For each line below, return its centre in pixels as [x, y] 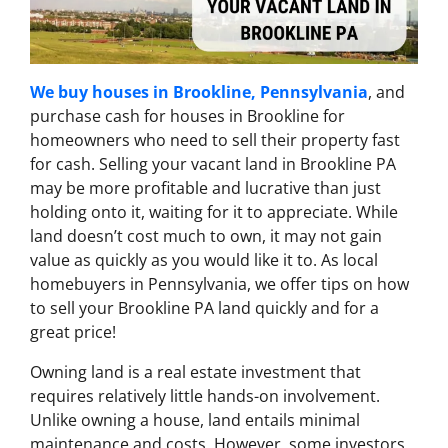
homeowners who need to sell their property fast [215, 140]
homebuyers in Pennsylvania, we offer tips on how [219, 284]
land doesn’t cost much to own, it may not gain [206, 236]
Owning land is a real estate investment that [195, 372]
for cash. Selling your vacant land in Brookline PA [213, 164]
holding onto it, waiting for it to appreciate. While [214, 212]
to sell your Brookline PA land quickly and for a [204, 308]
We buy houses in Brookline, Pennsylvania [199, 92]
